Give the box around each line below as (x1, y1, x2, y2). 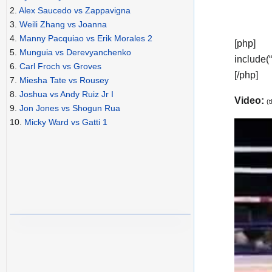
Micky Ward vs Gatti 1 (24, 117, 107, 127)
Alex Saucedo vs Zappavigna (19, 5, 131, 16)
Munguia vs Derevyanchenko (19, 47, 131, 58)
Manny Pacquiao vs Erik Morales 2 (19, 33, 152, 44)
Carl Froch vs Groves (19, 61, 101, 72)
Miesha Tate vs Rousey (19, 75, 109, 86)
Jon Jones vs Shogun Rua (19, 103, 120, 114)
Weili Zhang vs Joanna (19, 19, 107, 30)
